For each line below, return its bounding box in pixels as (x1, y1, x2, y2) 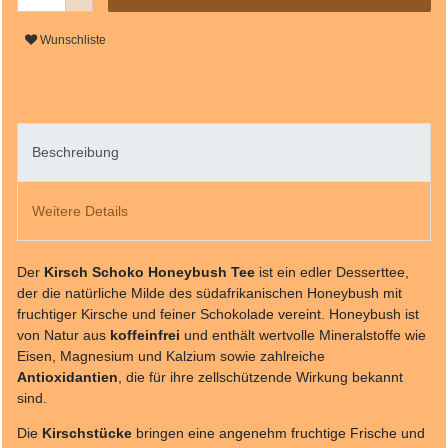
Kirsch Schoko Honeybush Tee (44, 263, 255, 280)
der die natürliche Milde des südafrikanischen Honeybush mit (17, 284, 402, 301)
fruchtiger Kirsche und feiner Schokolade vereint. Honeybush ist (17, 305, 419, 322)
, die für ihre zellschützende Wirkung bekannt (118, 368, 403, 385)
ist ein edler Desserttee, (255, 263, 409, 280)
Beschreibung (32, 144, 119, 161)
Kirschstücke (42, 424, 132, 441)
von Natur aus (17, 326, 110, 343)
